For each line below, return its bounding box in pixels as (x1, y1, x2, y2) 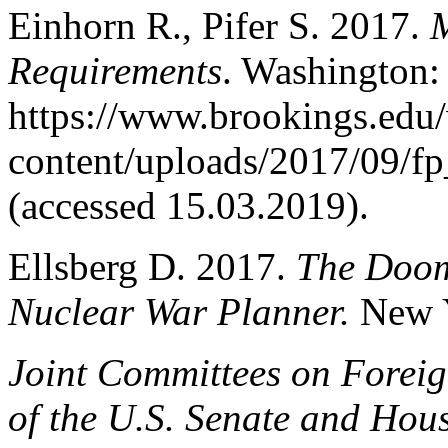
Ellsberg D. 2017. (8, 245, 296, 289)
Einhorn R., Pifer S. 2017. (8, 4, 430, 48)
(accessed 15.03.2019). (8, 184, 369, 228)
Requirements (8, 49, 222, 93)
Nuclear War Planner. (8, 290, 360, 334)
